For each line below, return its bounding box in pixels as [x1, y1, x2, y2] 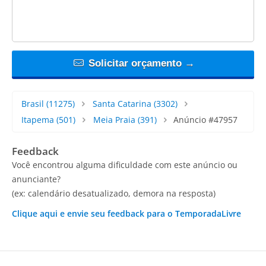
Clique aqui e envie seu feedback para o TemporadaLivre [12, 207, 241, 219]
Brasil [21, 97, 44, 109]
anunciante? [12, 173, 61, 185]
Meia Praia [93, 113, 135, 125]
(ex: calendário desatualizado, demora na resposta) [12, 187, 216, 199]
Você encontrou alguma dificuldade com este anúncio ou [12, 159, 237, 170]
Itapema [21, 113, 54, 125]
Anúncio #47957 [173, 113, 238, 125]
